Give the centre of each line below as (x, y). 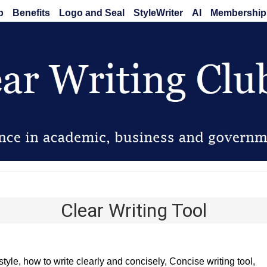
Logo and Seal (91, 13)
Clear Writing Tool (133, 211)
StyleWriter (158, 13)
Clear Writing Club (133, 185)
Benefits (31, 13)
